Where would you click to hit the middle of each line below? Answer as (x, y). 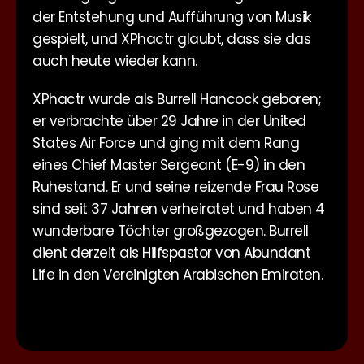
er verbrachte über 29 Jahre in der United (169, 121)
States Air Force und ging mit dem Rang (166, 143)
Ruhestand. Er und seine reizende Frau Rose (175, 187)
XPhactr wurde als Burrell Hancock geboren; (177, 99)
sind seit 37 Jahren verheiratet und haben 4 (179, 209)
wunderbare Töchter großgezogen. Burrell (171, 231)
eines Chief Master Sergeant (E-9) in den (169, 165)
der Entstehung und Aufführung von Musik (172, 17)
